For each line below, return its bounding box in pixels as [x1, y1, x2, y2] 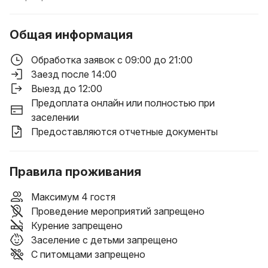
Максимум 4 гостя [31, 191, 115, 203]
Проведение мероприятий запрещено [31, 205, 205, 217]
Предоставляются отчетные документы [31, 126, 218, 138]
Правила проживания [10, 165, 141, 179]
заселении [31, 111, 79, 123]
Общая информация [10, 28, 133, 42]
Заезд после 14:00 [31, 68, 117, 80]
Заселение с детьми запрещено [31, 234, 178, 246]
